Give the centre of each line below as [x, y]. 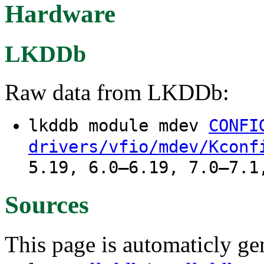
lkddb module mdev [118, 125]
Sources [47, 204]
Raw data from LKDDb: [117, 92]
